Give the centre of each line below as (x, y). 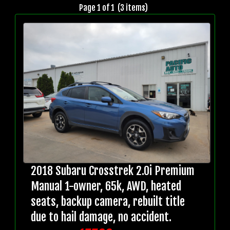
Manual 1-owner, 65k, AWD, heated (106, 186)
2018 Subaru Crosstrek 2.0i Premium (113, 171)
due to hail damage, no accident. (101, 217)
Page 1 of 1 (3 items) (115, 8)
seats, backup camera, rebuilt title (108, 202)
